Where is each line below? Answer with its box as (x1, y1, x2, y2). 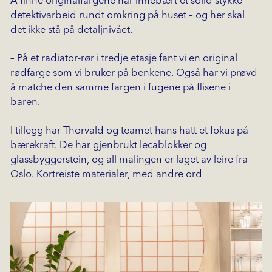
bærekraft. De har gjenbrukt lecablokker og (10, 140, 206, 151)
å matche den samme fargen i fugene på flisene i (10, 83, 231, 93)
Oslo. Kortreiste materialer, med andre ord (10, 169, 202, 180)
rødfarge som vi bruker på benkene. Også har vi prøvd (10, 68, 257, 79)
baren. (10, 97, 40, 108)
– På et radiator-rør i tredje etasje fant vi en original (10, 53, 237, 64)
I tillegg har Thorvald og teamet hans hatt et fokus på (10, 126, 248, 137)
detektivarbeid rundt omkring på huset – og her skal (10, 10, 245, 21)
